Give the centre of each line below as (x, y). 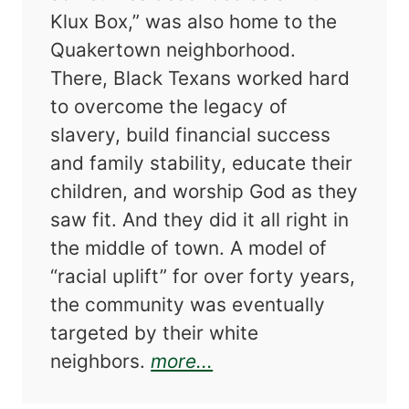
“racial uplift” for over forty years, (203, 277)
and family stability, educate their (202, 163)
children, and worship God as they (204, 192)
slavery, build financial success (191, 135)
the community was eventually (188, 305)
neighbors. (101, 362)
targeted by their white (155, 333)
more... (182, 362)
